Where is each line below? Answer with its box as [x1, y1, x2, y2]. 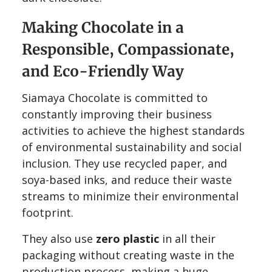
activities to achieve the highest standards [22, 123, 245, 138]
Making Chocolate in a [22, 18, 184, 37]
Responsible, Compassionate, [22, 39, 234, 59]
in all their [159, 231, 216, 246]
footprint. [22, 205, 73, 220]
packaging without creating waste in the [22, 247, 234, 262]
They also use [22, 231, 96, 246]
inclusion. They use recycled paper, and [22, 155, 227, 171]
